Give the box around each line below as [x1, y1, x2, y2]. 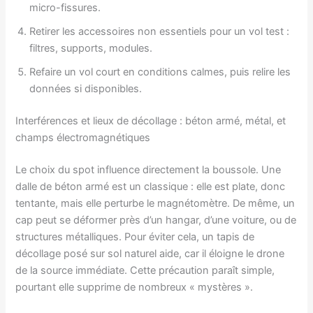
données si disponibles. [29, 82, 143, 96]
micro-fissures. [29, 1, 101, 15]
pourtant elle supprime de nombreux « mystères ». [15, 281, 254, 293]
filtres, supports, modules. [29, 42, 153, 55]
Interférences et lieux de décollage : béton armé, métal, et [15, 115, 286, 128]
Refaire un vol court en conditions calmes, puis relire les [29, 66, 291, 79]
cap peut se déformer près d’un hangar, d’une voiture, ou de [15, 214, 297, 226]
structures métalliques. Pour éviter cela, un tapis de [15, 231, 255, 243]
